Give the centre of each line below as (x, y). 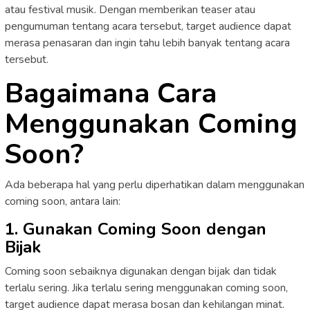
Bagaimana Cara (111, 93)
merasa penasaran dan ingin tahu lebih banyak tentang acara (147, 43)
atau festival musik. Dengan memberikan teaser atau (130, 9)
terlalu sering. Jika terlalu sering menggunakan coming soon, (146, 288)
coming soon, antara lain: (63, 201)
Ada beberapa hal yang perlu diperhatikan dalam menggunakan (155, 184)
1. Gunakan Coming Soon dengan (136, 229)
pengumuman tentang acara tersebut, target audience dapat (148, 26)
